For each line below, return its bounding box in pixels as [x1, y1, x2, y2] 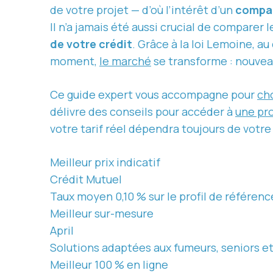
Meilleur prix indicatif [50, 155, 160, 170]
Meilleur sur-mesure [50, 206, 154, 221]
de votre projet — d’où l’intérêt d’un [50, 2, 235, 18]
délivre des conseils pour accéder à [50, 104, 235, 119]
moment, [50, 54, 99, 69]
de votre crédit [50, 37, 132, 52]
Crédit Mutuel [50, 172, 122, 187]
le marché [99, 54, 151, 69]
